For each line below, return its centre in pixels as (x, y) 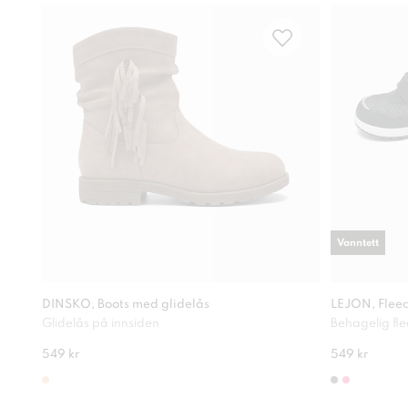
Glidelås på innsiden (101, 323)
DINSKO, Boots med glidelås (126, 304)
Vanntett (358, 243)
